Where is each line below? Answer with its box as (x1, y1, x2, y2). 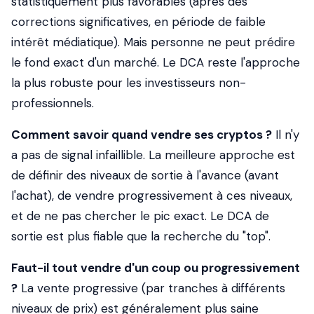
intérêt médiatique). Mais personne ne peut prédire (11, 34, 295, 50)
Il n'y (272, 127, 299, 142)
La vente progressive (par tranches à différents (18, 280, 285, 296)
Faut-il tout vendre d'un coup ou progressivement (11, 260, 300, 275)
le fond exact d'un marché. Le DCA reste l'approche (11, 55, 300, 70)
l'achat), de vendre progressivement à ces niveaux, (11, 188, 292, 203)
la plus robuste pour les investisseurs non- (11, 75, 246, 90)
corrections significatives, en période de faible (11, 14, 266, 29)
